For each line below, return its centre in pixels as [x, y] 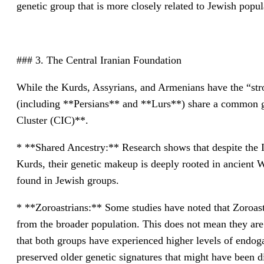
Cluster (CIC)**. [52, 121]
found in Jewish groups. [68, 181]
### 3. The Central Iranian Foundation [99, 60]
